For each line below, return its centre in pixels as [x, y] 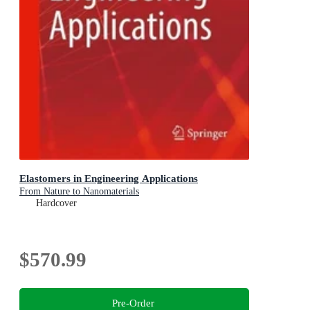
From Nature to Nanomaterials [79, 191]
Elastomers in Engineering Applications [109, 178]
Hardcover [56, 203]
